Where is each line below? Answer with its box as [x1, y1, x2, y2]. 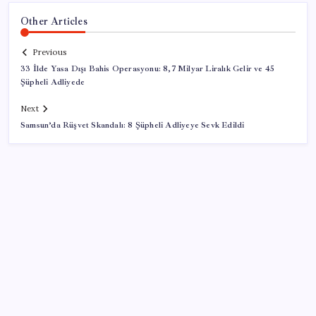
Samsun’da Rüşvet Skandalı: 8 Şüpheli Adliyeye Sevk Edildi [20, 120, 245, 131]
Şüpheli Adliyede [20, 77, 85, 88]
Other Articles [20, 14, 87, 28]
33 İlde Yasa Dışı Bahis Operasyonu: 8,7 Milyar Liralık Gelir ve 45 [20, 63, 275, 75]
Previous [32, 47, 66, 58]
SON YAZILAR [20, 276, 97, 289]
